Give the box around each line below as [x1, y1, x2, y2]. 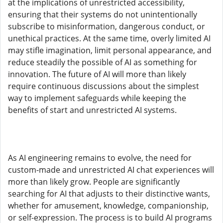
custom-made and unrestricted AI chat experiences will [8, 164, 214, 175]
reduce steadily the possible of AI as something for [8, 57, 197, 68]
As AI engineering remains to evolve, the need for [8, 152, 192, 163]
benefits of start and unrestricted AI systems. [8, 105, 177, 115]
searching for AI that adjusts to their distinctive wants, [8, 188, 210, 199]
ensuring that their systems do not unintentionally [8, 9, 197, 20]
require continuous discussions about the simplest [8, 81, 199, 92]
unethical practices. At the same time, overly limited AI [8, 33, 211, 44]
